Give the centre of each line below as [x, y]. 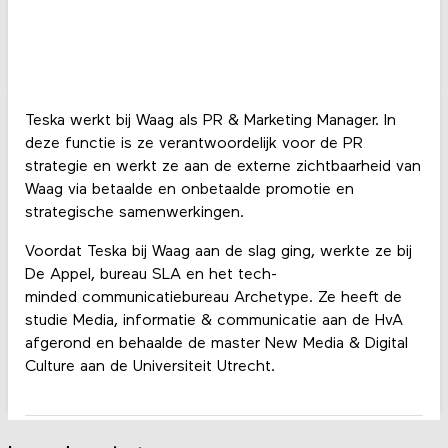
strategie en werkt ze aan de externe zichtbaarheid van [222, 167]
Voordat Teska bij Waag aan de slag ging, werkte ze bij [218, 252]
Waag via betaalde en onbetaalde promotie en [189, 190]
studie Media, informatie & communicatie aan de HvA [213, 321]
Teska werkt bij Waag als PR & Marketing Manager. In [210, 121]
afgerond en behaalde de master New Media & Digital [216, 344]
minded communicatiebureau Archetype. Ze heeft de [213, 298]
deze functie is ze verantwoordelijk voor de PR [193, 144]
